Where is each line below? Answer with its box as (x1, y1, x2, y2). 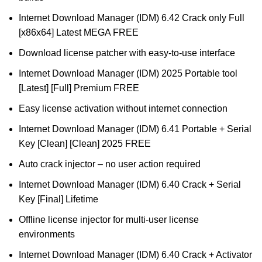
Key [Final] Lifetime (19, 194, 98, 204)
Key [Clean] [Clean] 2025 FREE (19, 139, 151, 149)
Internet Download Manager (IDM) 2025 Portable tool (19, 68, 237, 78)
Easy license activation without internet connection (19, 104, 227, 113)
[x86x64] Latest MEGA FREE (19, 27, 139, 37)
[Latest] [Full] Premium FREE (19, 83, 139, 93)
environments (19, 229, 75, 239)
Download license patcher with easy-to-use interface (19, 48, 235, 58)
